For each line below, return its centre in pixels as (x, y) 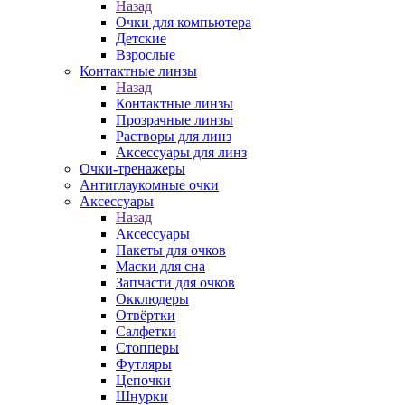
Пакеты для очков (171, 250)
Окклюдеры (152, 299)
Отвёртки (146, 315)
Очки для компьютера (184, 22)
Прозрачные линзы (174, 120)
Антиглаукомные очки (149, 185)
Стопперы (147, 348)
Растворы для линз (174, 136)
